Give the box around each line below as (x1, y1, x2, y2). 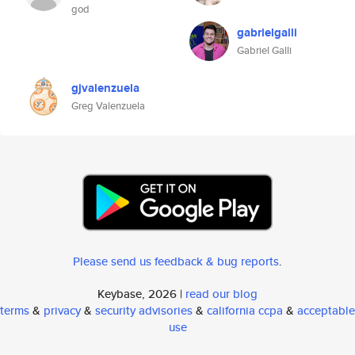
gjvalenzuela (71, 79, 139, 97)
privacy (44, 302, 81, 319)
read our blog (185, 285, 258, 302)
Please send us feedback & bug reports (73, 253, 279, 269)
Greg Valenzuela (71, 98, 145, 113)
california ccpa (207, 302, 283, 319)
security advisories (95, 302, 193, 319)
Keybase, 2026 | (97, 285, 185, 302)
